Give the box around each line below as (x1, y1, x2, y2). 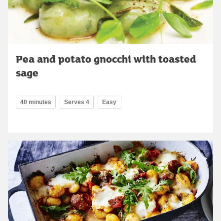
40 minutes (20, 98, 51, 106)
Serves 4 (64, 98, 89, 106)
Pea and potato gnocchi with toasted (16, 51, 196, 66)
